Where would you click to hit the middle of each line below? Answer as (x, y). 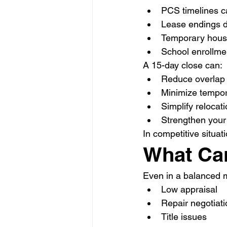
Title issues (184, 217)
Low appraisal (189, 190)
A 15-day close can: (183, 65)
